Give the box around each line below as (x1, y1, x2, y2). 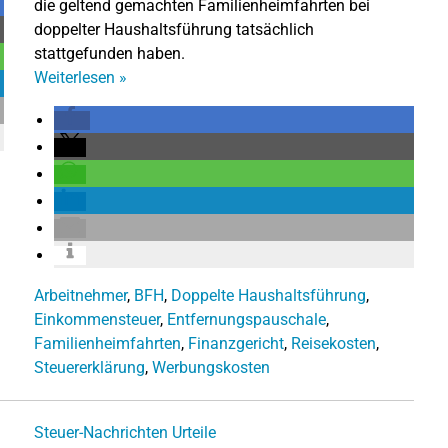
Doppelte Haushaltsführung (171, 285, 366, 305)
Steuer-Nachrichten (34, 422, 168, 442)
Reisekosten (291, 333, 376, 353)
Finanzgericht (188, 333, 284, 353)
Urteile (172, 422, 216, 442)
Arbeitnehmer (34, 285, 127, 305)
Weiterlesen (34, 67, 119, 87)
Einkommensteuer (34, 309, 160, 329)
